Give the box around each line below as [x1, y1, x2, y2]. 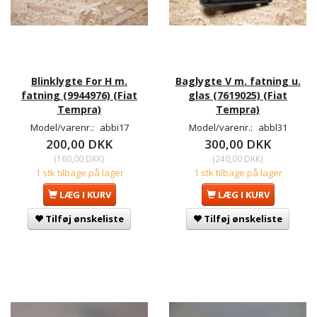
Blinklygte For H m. [31, 74, 127, 88]
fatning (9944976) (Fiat [21, 88, 137, 102]
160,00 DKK [56, 152, 102, 164]
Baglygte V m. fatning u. [175, 74, 301, 88]
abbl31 [258, 120, 287, 134]
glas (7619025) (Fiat [188, 88, 287, 102]
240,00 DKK [214, 152, 260, 164]
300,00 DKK [204, 135, 271, 152]
